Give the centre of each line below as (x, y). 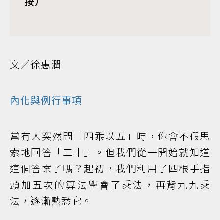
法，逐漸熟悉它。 (51, 201)
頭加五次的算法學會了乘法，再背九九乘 (110, 184)
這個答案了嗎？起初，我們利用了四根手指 (110, 168)
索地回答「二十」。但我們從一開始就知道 (110, 152)
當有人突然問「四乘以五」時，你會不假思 (110, 136)
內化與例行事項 (46, 100)
